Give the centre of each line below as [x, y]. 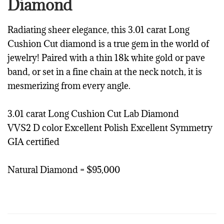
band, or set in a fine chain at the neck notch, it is [105, 72]
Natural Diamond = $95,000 [64, 170]
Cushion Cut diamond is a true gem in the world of [108, 44]
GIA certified [33, 142]
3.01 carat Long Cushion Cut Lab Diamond [93, 114]
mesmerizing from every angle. [69, 86]
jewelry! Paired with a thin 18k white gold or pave [106, 58]
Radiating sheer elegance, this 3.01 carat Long [98, 30]
